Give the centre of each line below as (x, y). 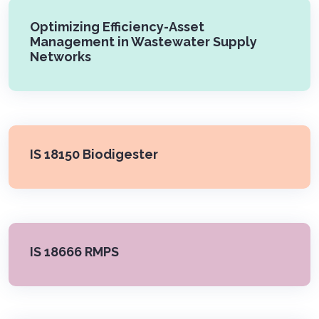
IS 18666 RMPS (74, 252)
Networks (61, 57)
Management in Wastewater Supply (143, 42)
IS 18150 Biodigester (94, 154)
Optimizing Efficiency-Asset (117, 27)
